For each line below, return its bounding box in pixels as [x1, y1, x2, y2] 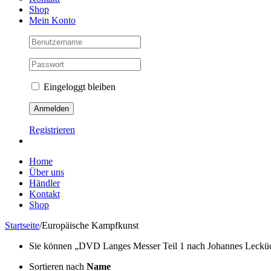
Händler [29, 178, 60, 188]
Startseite [5, 220, 39, 230]
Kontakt [29, 189, 60, 199]
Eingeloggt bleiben [41, 82, 116, 92]
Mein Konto [29, 15, 76, 25]
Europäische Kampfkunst [42, 220, 139, 230]
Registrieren [29, 125, 75, 135]
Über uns [29, 167, 64, 177]
